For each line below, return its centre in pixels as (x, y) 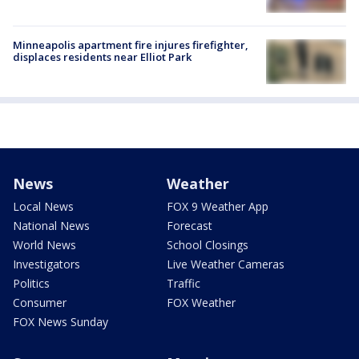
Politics (31, 283)
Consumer (40, 302)
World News (44, 244)
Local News (43, 206)
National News (51, 225)
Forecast (190, 225)
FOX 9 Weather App (218, 206)
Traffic (184, 283)
